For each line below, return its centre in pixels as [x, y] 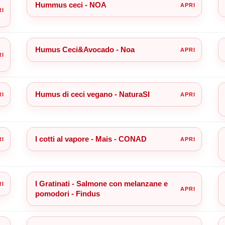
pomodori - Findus [67, 193]
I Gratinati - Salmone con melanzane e [101, 183]
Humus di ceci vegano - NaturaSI [92, 94]
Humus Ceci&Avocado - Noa [85, 49]
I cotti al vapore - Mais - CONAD [91, 139]
